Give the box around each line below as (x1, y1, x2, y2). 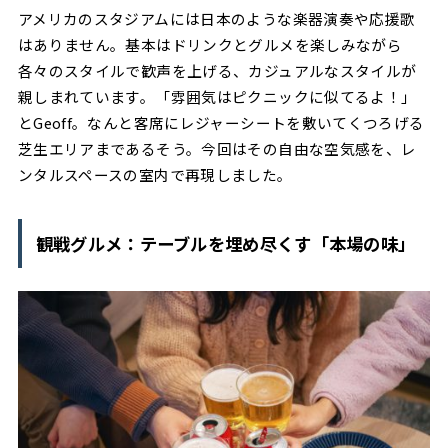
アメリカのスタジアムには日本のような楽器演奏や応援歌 (17, 8, 416, 30)
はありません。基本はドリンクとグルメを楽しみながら (17, 34, 403, 56)
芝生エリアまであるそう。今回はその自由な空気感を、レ (17, 138, 417, 160)
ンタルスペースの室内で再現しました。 (17, 164, 293, 186)
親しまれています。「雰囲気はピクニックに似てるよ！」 (17, 86, 417, 108)
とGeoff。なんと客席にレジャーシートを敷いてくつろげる (17, 112, 425, 134)
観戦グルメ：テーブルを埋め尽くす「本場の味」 (35, 230, 416, 256)
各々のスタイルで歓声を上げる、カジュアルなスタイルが (17, 60, 417, 82)
